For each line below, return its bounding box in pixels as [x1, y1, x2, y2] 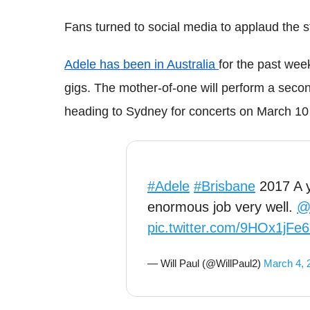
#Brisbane [194, 179, 255, 194]
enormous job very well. [147, 199, 297, 215]
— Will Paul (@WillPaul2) [147, 257, 264, 269]
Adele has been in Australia [64, 57, 219, 71]
